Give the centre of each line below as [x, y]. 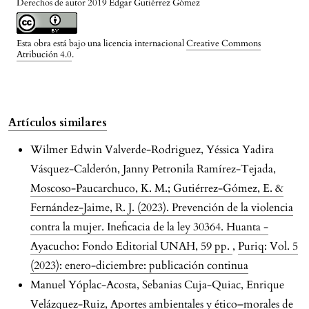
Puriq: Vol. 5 [268, 247]
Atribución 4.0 [44, 55]
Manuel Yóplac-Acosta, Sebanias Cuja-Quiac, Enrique [157, 285]
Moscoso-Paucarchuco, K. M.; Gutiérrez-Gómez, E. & [157, 189]
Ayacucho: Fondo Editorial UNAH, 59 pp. [131, 247]
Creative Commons [223, 44]
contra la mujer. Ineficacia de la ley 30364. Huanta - [149, 227]
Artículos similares [58, 123]
